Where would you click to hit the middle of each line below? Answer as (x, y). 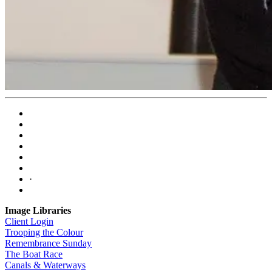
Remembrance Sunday (48, 243)
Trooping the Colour (44, 232)
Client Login (29, 221)
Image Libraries (38, 210)
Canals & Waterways (45, 265)
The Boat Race (34, 254)
